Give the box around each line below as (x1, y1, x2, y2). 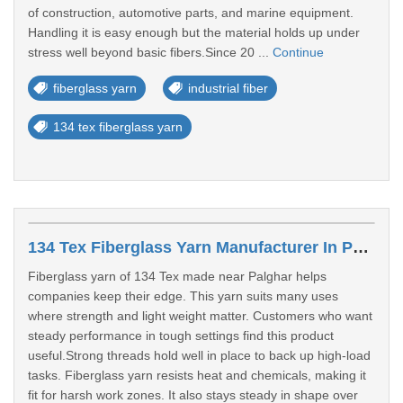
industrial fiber (188, 81, 268, 95)
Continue (273, 45, 324, 59)
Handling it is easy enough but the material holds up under (28, 25, 360, 40)
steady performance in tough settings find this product (28, 328, 334, 343)
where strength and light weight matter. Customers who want (28, 309, 372, 323)
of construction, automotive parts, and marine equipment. (28, 5, 354, 20)
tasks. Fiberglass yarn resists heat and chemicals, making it (28, 368, 366, 382)
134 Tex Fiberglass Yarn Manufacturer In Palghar (353, 238, 369, 256)
